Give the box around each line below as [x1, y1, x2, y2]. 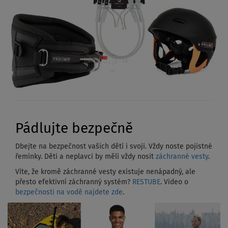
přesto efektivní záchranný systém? [15, 179, 132, 186]
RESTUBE [132, 179, 160, 186]
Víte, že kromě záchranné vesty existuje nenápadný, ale [15, 168, 195, 176]
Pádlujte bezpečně [15, 122, 133, 136]
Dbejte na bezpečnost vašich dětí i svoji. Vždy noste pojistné [15, 143, 212, 151]
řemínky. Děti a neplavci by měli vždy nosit [15, 153, 156, 161]
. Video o [160, 179, 188, 186]
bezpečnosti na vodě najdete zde [15, 189, 123, 196]
